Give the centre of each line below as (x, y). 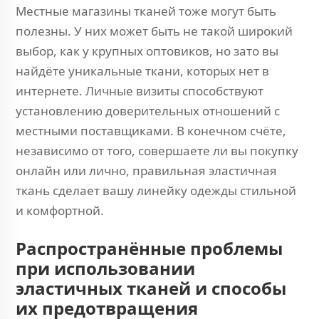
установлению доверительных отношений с (148, 111)
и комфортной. (60, 210)
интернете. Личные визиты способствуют (140, 91)
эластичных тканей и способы (151, 288)
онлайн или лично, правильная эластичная (146, 171)
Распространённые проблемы (149, 248)
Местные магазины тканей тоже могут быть (146, 11)
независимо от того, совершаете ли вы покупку (157, 151)
